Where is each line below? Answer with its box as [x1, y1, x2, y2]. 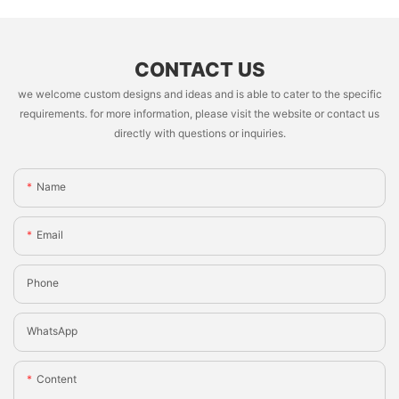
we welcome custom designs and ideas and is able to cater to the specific [17, 87, 382, 102]
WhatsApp [27, 323, 77, 338]
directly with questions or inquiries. [113, 126, 286, 141]
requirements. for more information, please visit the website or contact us [20, 107, 379, 121]
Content [37, 371, 77, 386]
